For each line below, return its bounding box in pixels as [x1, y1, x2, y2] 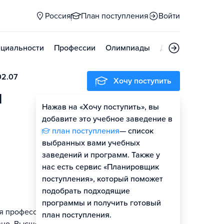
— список [119, 126, 153, 136]
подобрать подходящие [42, 186, 130, 196]
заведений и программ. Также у [42, 150, 160, 160]
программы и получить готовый [42, 198, 161, 208]
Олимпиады [105, 43, 150, 53]
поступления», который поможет [42, 174, 163, 184]
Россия [45, 11, 71, 21]
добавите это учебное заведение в [42, 114, 172, 124]
